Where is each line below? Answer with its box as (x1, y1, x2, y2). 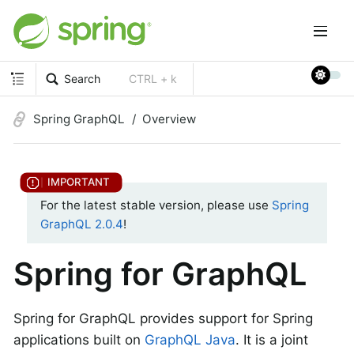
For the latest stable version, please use (40, 198, 272, 213)
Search (64, 71, 101, 85)
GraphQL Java (145, 331, 235, 348)
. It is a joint (235, 331, 308, 348)
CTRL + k (129, 71, 178, 85)
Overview (142, 111, 196, 126)
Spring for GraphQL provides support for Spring (13, 310, 313, 326)
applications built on (13, 331, 145, 348)
